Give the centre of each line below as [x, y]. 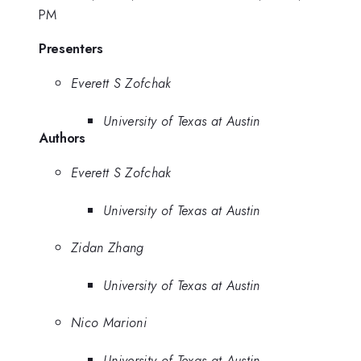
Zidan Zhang [108, 248]
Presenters [71, 48]
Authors [62, 137]
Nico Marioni [109, 323]
